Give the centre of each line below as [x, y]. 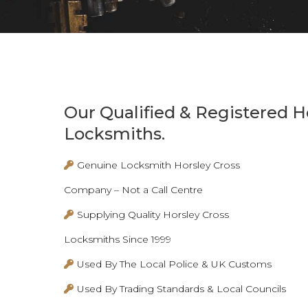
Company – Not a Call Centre [134, 189]
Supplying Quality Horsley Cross [153, 214]
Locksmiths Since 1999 [118, 239]
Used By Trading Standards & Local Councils [182, 288]
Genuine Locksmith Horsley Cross [159, 165]
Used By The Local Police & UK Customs [175, 264]
